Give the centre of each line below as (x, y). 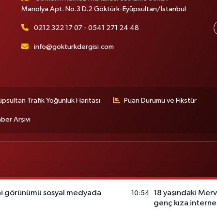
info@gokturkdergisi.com (74, 47)
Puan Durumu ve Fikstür (160, 100)
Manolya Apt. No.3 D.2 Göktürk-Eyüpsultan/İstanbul (103, 9)
